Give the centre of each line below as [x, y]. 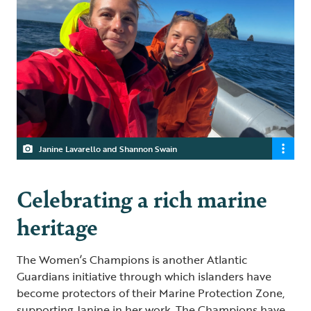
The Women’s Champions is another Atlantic [132, 259]
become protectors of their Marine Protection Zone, [151, 293]
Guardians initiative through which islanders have [144, 276]
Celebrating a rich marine [142, 198]
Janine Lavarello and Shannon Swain [108, 148]
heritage [57, 226]
